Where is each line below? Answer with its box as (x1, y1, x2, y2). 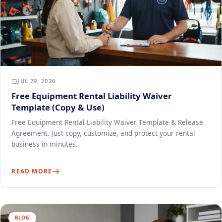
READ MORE (11, 166, 53, 175)
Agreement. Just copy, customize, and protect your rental (11, 128, 196, 138)
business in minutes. (11, 139, 78, 149)
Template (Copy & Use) (11, 101, 105, 113)
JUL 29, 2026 (17, 77, 55, 85)
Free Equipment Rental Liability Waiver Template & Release (11, 117, 204, 127)
